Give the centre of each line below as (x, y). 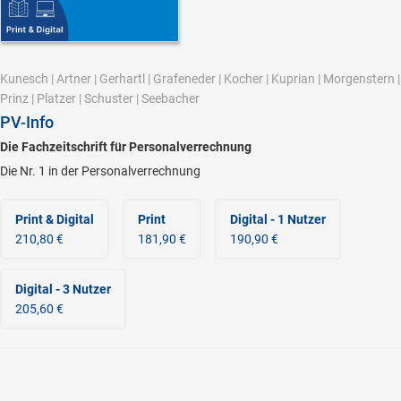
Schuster (109, 98)
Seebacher (171, 98)
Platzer (56, 98)
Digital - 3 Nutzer (63, 289)
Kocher (243, 78)
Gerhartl (122, 78)
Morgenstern (359, 78)
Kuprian (293, 78)
